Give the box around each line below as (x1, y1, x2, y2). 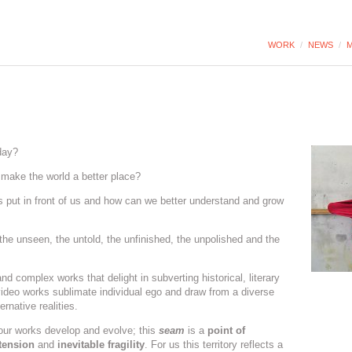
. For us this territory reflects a (145, 339, 283, 350)
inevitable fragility (57, 339, 145, 350)
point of (207, 324, 245, 336)
